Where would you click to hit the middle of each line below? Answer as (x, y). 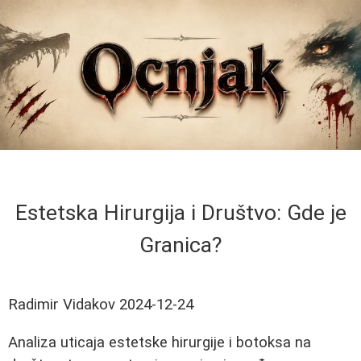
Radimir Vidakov (62, 305)
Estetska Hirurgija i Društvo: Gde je (180, 213)
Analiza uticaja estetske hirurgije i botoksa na (160, 342)
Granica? (180, 245)
